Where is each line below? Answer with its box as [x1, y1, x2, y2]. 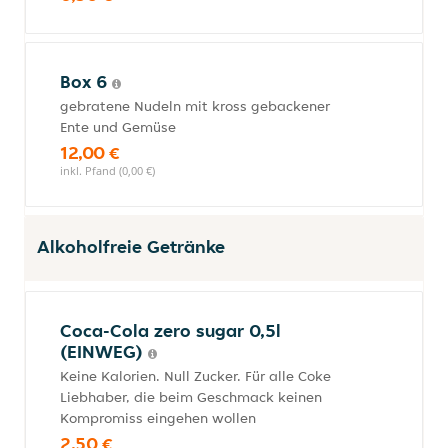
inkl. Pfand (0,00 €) [60, 163, 155, 178]
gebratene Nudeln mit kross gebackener [60, 97, 330, 115]
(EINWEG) [60, 340, 148, 363]
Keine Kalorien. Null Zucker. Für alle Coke [60, 367, 331, 385]
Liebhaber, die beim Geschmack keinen [60, 388, 322, 406]
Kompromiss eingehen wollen [60, 409, 256, 427]
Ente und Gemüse [60, 118, 176, 136]
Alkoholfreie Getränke [37, 235, 225, 258]
